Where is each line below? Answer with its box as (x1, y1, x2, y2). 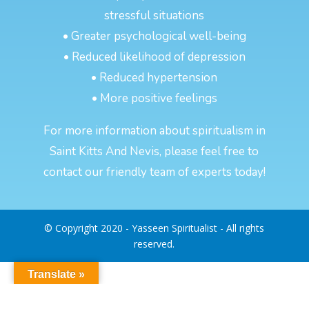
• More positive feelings (91, 90, 217, 106)
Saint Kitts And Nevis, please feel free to (50, 143, 259, 159)
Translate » (28, 268, 85, 280)
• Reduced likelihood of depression (63, 48, 246, 65)
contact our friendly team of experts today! (43, 163, 266, 180)
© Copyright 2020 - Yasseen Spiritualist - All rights (44, 221, 265, 235)
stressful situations (104, 7, 205, 23)
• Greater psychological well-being (62, 28, 246, 44)
